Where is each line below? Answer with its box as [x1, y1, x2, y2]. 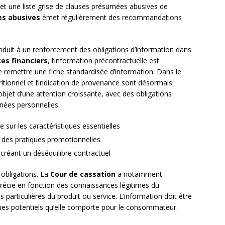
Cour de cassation [50, 169, 116, 179]
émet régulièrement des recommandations [40, 13, 182, 23]
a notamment [116, 169, 162, 179]
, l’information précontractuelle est [48, 56, 159, 66]
